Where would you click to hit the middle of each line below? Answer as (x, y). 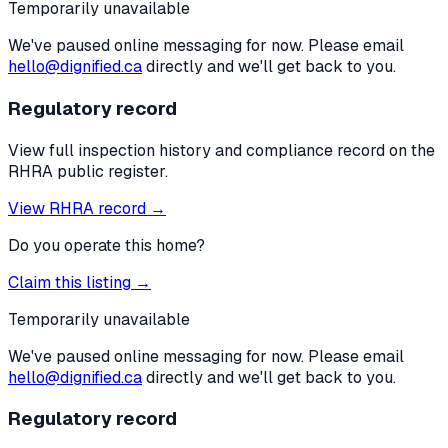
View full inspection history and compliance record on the (221, 150)
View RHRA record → (87, 208)
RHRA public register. (88, 171)
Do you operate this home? (106, 245)
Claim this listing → (79, 282)
